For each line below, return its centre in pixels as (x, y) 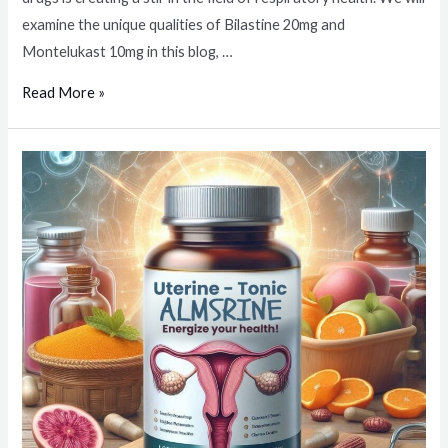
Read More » (64, 93)
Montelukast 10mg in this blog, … (128, 51)
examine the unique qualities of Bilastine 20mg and (184, 24)
